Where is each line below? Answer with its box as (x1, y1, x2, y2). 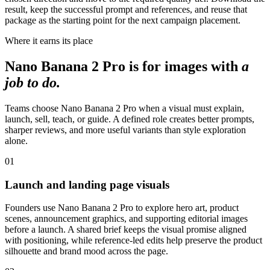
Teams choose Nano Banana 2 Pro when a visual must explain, (5, 103, 244, 114)
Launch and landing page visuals (5, 178, 169, 191)
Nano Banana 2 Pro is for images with (5, 58, 238, 75)
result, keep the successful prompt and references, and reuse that (5, 4, 247, 15)
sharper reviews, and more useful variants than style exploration (5, 125, 246, 136)
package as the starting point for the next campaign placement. (5, 15, 240, 26)
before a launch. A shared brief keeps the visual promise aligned (5, 224, 246, 235)
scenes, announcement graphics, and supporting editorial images (5, 213, 248, 224)
